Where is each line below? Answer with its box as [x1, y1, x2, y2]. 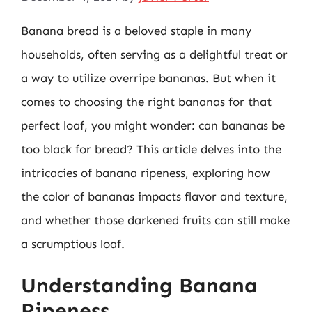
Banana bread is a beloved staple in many [21, 23, 251, 38]
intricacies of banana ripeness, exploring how [21, 165, 270, 180]
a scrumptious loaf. [21, 236, 125, 251]
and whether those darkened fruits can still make [21, 212, 290, 227]
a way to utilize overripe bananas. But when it [21, 70, 276, 85]
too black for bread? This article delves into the [21, 141, 281, 156]
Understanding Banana [21, 273, 258, 298]
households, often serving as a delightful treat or [21, 47, 288, 61]
